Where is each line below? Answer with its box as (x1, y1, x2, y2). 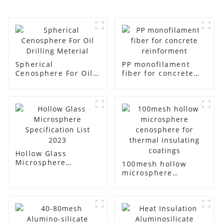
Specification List (15, 166, 85, 176)
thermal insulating (121, 185, 197, 195)
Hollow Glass (15, 148, 67, 158)
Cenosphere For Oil (15, 68, 93, 78)
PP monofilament (121, 59, 190, 69)
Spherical (15, 59, 54, 69)
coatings (121, 194, 156, 204)
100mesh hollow (121, 159, 187, 168)
